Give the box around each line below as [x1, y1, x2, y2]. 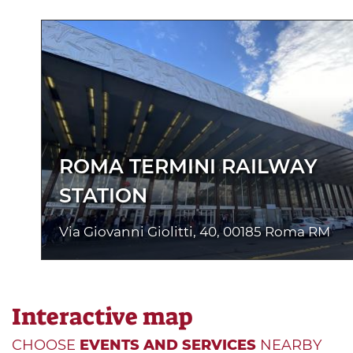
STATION [59, 183, 147, 207]
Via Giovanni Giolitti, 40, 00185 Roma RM [59, 223, 330, 240]
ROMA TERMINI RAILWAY [59, 154, 318, 178]
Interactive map [12, 300, 192, 333]
